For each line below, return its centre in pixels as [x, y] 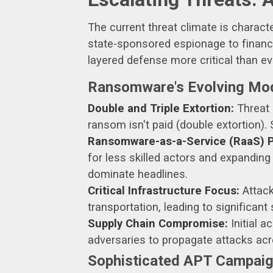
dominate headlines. [138, 174]
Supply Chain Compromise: [158, 223]
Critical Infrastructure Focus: [164, 190]
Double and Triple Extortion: [161, 108]
